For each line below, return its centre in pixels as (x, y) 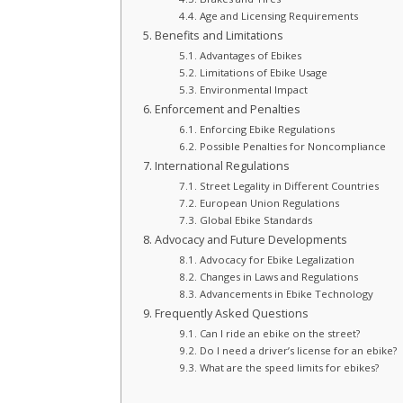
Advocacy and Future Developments (251, 240)
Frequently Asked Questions (231, 314)
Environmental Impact (253, 90)
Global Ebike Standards (255, 220)
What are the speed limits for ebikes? (289, 368)
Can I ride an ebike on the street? (279, 334)
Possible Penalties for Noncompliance (292, 147)
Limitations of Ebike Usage (263, 73)
